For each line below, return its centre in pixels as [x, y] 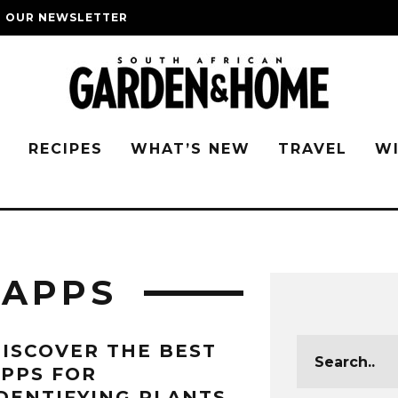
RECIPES [66, 149]
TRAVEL [313, 149]
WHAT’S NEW [191, 149]
